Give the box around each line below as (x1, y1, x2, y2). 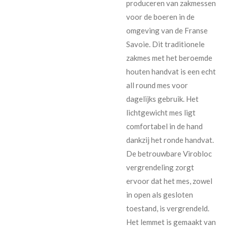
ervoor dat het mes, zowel (126, 176, 212, 185)
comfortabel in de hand (126, 121, 203, 131)
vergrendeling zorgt (126, 162, 194, 172)
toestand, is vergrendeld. (126, 203, 209, 213)
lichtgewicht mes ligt (126, 107, 196, 117)
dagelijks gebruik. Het (126, 94, 199, 103)
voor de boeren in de (126, 12, 195, 21)
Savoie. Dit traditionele (126, 39, 205, 49)
